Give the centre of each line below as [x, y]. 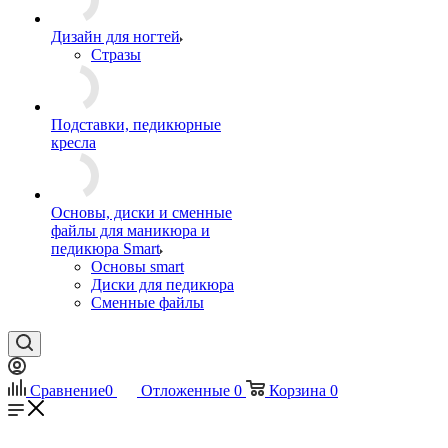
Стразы [116, 54]
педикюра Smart [105, 248]
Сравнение [67, 390]
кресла [73, 142]
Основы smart [137, 266]
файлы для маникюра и [130, 230]
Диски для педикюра [162, 284]
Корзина [297, 390]
